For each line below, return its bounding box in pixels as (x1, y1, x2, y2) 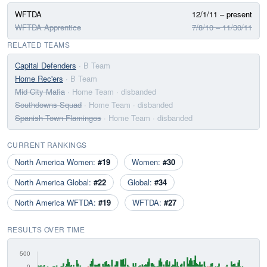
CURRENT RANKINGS (7, 139, 87, 150)
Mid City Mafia (15, 86, 65, 97)
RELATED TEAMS (7, 39, 70, 49)
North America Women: (15, 156, 98, 167)
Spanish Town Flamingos (15, 112, 101, 123)
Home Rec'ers (15, 73, 63, 84)
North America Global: (15, 176, 94, 188)
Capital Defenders (15, 60, 76, 71)
